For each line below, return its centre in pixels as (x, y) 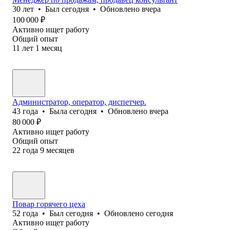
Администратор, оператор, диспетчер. (79, 102)
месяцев (60, 150)
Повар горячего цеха (49, 204)
